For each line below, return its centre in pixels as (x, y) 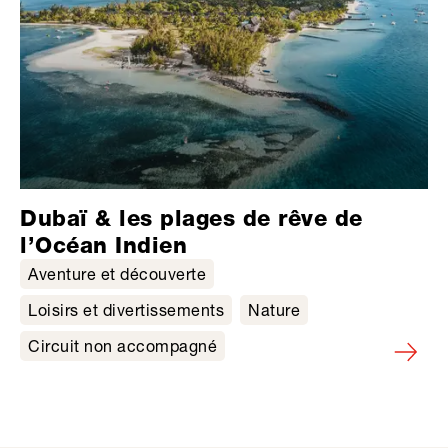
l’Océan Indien (103, 244)
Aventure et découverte (117, 273)
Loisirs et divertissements (126, 309)
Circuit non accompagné (122, 345)
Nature (274, 309)
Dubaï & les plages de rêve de (191, 217)
